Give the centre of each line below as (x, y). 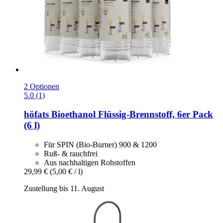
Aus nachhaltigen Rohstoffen (90, 163)
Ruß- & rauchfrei (71, 154)
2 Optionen (42, 86)
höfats (36, 114)
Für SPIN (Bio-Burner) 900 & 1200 (100, 145)
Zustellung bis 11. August (64, 189)
